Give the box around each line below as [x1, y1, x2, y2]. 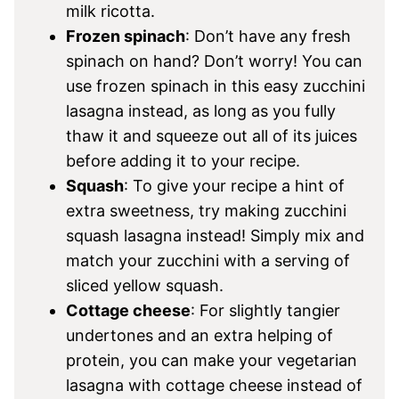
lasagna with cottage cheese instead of [66, 376, 362, 395]
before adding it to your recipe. [66, 151, 300, 170]
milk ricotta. [66, 2, 155, 20]
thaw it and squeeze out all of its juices [66, 126, 357, 145]
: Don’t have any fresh [185, 27, 351, 45]
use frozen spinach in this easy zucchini [66, 77, 365, 95]
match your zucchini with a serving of [66, 251, 350, 270]
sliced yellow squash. [66, 276, 224, 295]
